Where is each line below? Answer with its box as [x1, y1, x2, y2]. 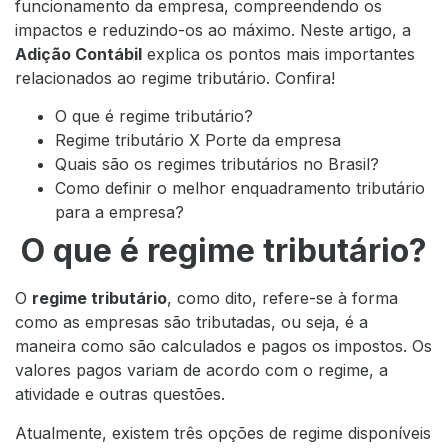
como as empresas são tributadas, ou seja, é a [15, 312, 368, 333]
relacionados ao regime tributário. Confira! [15, 67, 335, 88]
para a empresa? [55, 202, 184, 223]
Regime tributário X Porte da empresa [55, 130, 341, 151]
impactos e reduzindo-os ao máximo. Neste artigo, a [15, 19, 411, 40]
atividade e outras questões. [15, 384, 225, 405]
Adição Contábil [15, 43, 142, 64]
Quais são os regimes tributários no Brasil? [55, 154, 379, 175]
